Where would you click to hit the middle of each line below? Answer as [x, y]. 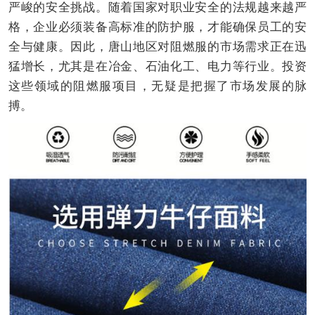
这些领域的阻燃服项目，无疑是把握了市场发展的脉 [157, 86]
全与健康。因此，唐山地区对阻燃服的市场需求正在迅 [157, 47]
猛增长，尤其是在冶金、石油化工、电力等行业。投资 [157, 67]
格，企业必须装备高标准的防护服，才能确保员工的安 [157, 27]
